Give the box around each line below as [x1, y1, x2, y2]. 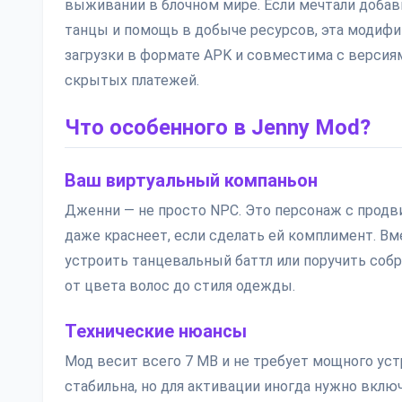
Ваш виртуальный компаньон [65, 170, 318, 191]
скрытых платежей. [65, 72, 199, 89]
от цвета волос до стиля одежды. [65, 277, 295, 294]
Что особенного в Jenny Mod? [65, 115, 371, 140]
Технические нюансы [65, 320, 247, 342]
